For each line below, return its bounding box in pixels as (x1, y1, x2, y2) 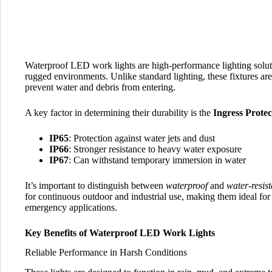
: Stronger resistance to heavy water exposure (69, 143, 242, 154)
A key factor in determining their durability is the (25, 107, 213, 118)
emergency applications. (25, 202, 117, 212)
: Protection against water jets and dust (69, 132, 215, 143)
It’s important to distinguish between (25, 180, 166, 191)
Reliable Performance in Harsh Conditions (25, 247, 187, 258)
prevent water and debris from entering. (25, 81, 175, 92)
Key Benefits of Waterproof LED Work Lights (25, 227, 215, 238)
